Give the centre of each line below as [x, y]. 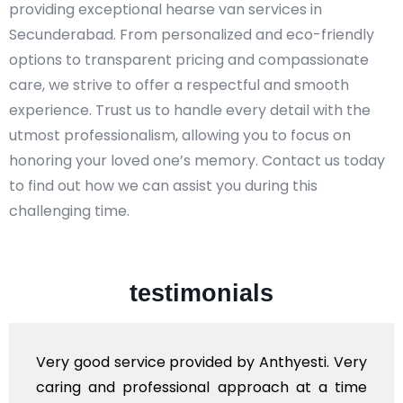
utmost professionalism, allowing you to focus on [180, 135]
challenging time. [69, 210]
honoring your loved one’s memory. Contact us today [197, 160]
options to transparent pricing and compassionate [189, 59]
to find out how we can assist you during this [163, 185]
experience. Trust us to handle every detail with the [190, 110]
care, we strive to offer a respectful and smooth [179, 85]
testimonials [201, 293]
